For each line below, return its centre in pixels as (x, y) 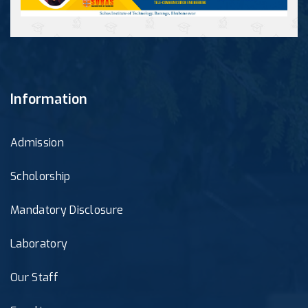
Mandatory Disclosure (67, 210)
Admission (37, 142)
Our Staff (34, 277)
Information (49, 99)
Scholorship (41, 176)
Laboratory (39, 243)
